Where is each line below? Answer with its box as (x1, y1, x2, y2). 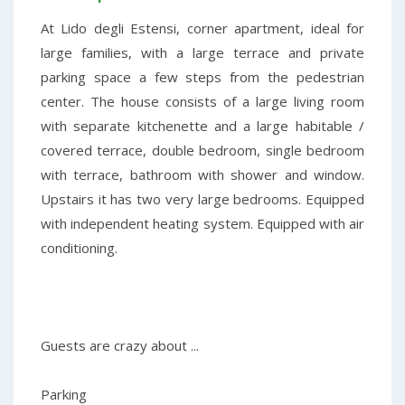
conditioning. (41, 238, 118, 257)
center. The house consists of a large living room (41, 91, 364, 110)
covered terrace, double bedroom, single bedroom (41, 140, 364, 159)
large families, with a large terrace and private (41, 42, 364, 61)
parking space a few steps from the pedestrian (41, 67, 364, 86)
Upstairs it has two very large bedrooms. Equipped (41, 189, 364, 208)
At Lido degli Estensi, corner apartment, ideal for (41, 18, 364, 37)
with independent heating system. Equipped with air (41, 213, 364, 232)
